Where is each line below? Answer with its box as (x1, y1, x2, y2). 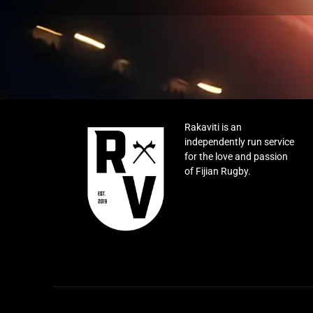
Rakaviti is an (184, 122, 242, 133)
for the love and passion (184, 151, 289, 162)
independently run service (184, 136, 295, 147)
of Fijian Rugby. (184, 166, 252, 177)
